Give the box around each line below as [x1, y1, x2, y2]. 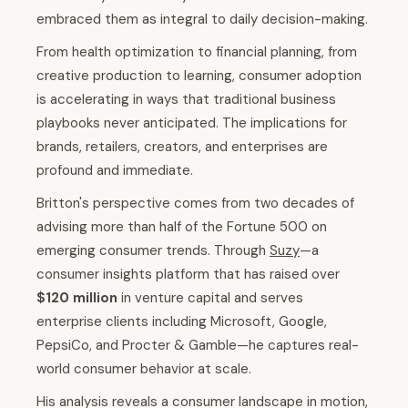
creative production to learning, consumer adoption [36, 66, 362, 86]
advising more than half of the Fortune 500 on [36, 218, 327, 237]
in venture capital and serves [117, 289, 303, 308]
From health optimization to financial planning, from [36, 43, 357, 62]
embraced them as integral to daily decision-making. [36, 10, 368, 29]
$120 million [36, 289, 117, 308]
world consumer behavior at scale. [36, 360, 251, 379]
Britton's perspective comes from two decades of [36, 194, 354, 213]
